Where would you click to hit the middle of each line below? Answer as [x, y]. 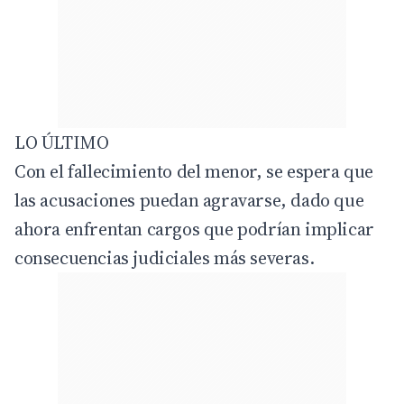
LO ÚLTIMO [62, 142]
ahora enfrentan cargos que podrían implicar [194, 229]
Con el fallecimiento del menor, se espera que [194, 171]
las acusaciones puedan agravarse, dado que [189, 200]
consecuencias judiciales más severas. [165, 257]
